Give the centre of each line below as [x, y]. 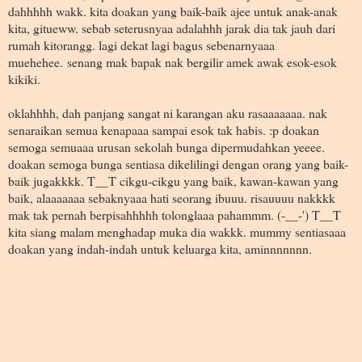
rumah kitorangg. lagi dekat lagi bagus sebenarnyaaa [141, 44]
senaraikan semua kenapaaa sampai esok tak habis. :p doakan [164, 129]
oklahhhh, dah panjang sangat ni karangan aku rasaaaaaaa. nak [168, 112]
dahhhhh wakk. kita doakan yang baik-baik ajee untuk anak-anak [173, 11]
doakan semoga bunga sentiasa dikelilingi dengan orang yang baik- [178, 163]
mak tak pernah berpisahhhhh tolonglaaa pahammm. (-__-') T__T [175, 214]
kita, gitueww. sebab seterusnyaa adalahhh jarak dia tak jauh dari [172, 27]
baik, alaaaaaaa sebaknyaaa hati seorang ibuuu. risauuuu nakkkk [172, 197]
